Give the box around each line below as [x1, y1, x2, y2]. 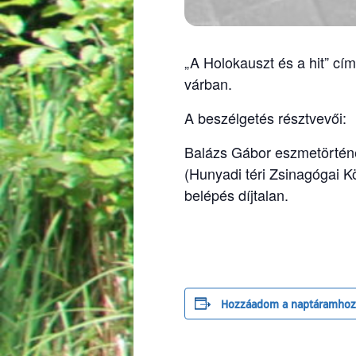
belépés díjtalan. [184, 184, 288, 205]
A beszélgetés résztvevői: [184, 106, 346, 128]
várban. [184, 72, 232, 94]
